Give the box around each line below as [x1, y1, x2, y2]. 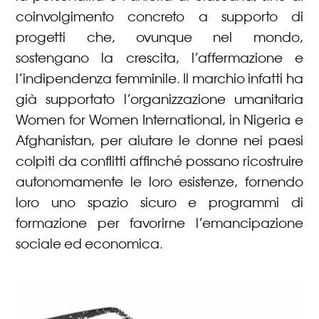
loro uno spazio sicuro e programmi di [16, 194, 303, 211]
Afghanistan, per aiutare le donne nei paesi [16, 132, 303, 150]
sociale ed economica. [16, 235, 164, 253]
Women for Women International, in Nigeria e [16, 111, 303, 129]
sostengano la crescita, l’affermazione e [16, 49, 303, 67]
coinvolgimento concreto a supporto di [16, 8, 303, 26]
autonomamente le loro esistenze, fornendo [16, 173, 303, 191]
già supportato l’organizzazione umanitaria [16, 90, 303, 108]
